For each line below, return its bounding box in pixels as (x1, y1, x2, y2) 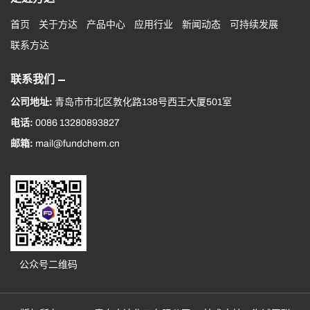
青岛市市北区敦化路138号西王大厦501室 (55, 96, 232, 107)
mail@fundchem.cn (35, 138, 120, 149)
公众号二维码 (19, 259, 77, 270)
